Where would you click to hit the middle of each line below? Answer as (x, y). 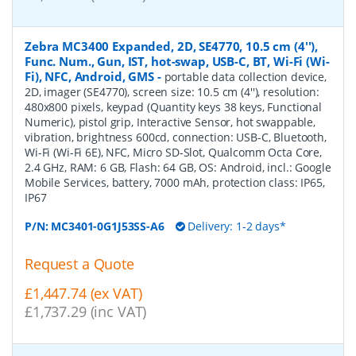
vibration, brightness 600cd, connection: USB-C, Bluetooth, (176, 137)
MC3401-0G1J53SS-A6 (108, 226)
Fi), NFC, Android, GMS (89, 76)
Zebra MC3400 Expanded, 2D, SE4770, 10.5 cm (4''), (172, 46)
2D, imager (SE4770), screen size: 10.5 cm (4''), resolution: (172, 91)
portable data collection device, (246, 76)
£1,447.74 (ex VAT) (83, 293)
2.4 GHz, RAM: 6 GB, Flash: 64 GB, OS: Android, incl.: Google (178, 167)
